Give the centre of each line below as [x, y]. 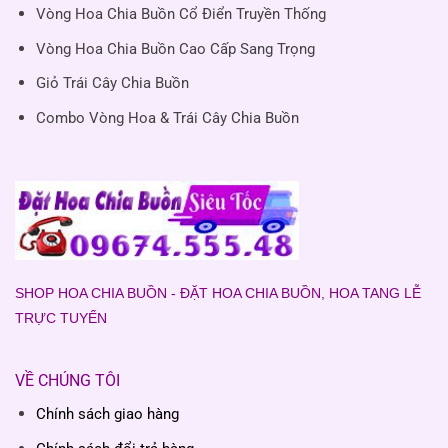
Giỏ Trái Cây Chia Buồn [112, 83]
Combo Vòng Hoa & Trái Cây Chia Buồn [167, 117]
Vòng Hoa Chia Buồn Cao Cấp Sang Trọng [175, 48]
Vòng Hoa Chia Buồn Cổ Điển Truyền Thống [180, 14]
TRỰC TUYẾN [61, 318]
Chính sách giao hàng [107, 414]
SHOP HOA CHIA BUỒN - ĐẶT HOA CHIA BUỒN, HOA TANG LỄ [218, 293]
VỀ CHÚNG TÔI [67, 381]
